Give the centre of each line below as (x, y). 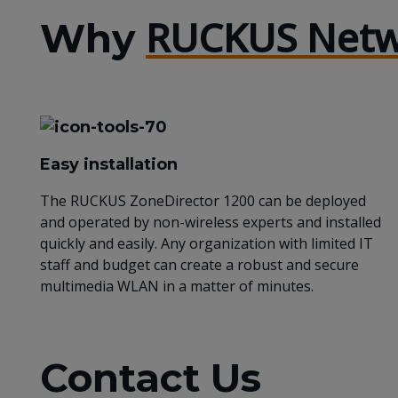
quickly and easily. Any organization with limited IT (207, 243)
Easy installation (109, 164)
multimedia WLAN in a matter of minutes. (177, 286)
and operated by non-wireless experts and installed (211, 222)
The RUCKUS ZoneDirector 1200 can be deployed (203, 200)
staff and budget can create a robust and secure (199, 264)
